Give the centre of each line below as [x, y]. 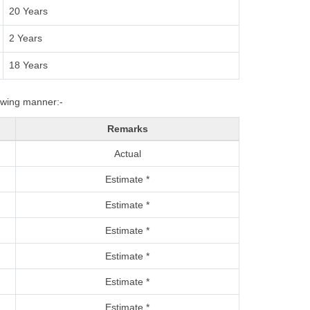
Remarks [127, 129]
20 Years [28, 11]
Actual [127, 154]
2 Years [26, 38]
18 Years [28, 65]
